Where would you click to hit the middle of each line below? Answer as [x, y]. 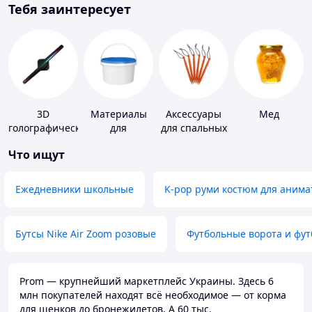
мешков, [194, 142]
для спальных [194, 128]
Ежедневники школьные [75, 189]
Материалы [118, 114]
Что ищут [37, 155]
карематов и [194, 156]
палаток [194, 170]
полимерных [118, 156]
